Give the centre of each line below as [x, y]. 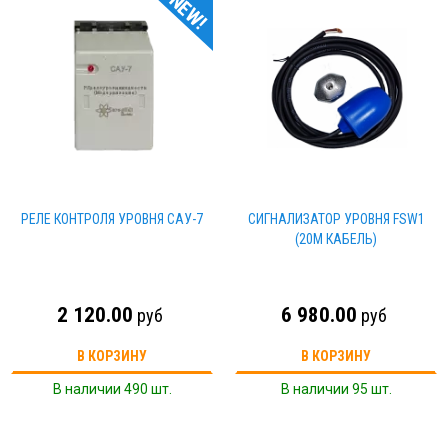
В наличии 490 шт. [112, 389]
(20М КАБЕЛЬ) [336, 239]
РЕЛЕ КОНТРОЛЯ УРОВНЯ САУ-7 [112, 219]
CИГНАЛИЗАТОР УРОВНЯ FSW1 [336, 219]
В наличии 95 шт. [336, 389]
